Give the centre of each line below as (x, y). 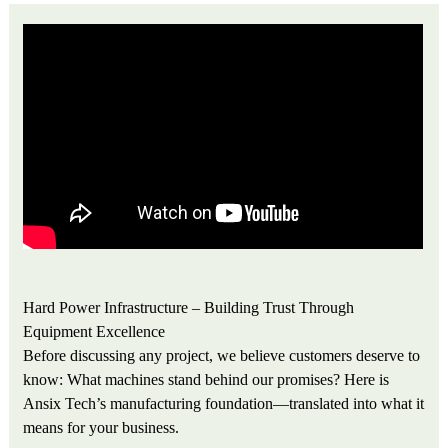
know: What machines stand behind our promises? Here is (206, 379)
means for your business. (101, 427)
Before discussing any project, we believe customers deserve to (222, 355)
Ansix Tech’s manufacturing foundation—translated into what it (224, 403)
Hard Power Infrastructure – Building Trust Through (189, 307)
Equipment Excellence (94, 331)
